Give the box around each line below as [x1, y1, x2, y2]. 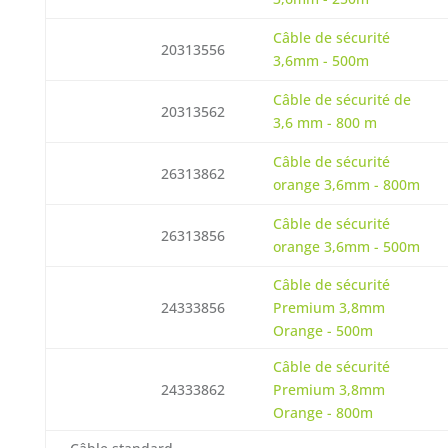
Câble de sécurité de [272, 90, 411, 109]
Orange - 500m [272, 321, 373, 340]
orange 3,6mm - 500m [272, 237, 420, 256]
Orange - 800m [272, 403, 373, 422]
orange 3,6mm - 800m [272, 175, 420, 194]
